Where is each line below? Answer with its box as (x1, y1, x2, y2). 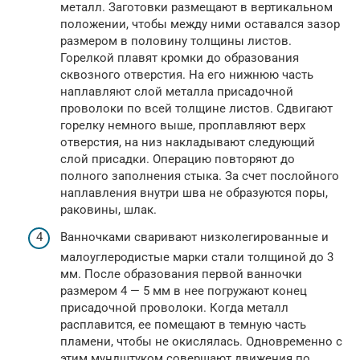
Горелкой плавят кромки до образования (60, 51, 299, 66)
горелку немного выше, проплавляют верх (60, 118, 305, 133)
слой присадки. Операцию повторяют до (60, 152, 295, 167)
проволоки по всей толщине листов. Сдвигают (60, 101, 333, 117)
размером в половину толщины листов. (60, 34, 292, 49)
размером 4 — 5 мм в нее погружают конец (60, 283, 307, 298)
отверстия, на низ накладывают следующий (60, 135, 315, 150)
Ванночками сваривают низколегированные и (60, 229, 329, 244)
